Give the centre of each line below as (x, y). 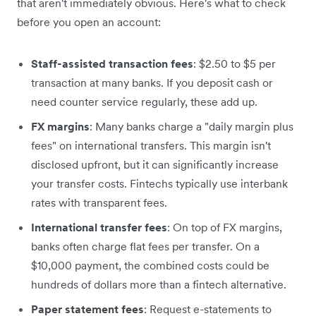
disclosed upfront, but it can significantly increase (155, 164)
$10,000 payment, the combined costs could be (150, 265)
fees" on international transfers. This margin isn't (151, 145)
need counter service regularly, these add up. (144, 101)
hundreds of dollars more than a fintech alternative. (159, 284)
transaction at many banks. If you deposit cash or (152, 82)
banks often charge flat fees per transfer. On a (145, 246)
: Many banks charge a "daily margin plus (192, 126)
